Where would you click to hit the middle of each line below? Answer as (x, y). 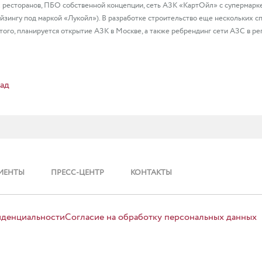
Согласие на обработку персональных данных (161, 217)
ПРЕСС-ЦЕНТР (77, 173)
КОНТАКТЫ (151, 173)
